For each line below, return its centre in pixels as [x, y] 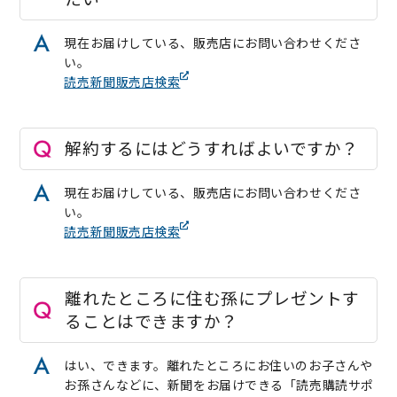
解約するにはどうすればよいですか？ [212, 148]
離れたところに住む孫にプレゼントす [212, 298]
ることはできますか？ [152, 321]
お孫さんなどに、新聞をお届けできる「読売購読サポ [219, 385]
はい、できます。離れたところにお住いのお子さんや [218, 365]
